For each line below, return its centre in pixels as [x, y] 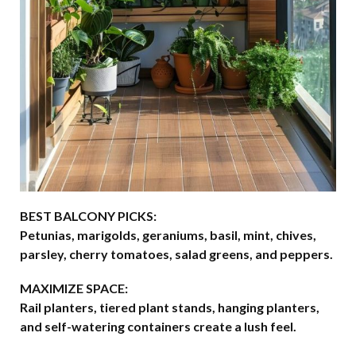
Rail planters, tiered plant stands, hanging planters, [170, 307]
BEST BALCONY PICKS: [88, 215]
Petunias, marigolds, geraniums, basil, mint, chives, [168, 234]
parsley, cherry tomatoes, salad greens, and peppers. [176, 253]
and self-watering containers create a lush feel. [158, 326]
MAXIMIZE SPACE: [74, 288]
